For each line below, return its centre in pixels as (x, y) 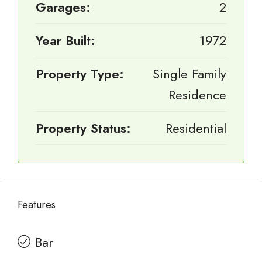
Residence (197, 95)
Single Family (189, 74)
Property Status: (83, 128)
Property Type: (80, 74)
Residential (196, 128)
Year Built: (65, 40)
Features (37, 205)
